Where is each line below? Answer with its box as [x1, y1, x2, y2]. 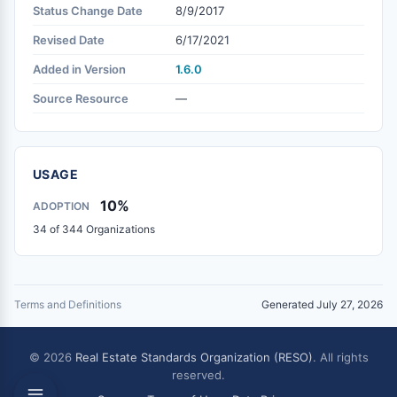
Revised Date [33, 33, 105, 47]
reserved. [172, 368, 225, 382]
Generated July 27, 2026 [261, 298, 383, 311]
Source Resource [33, 91, 128, 105]
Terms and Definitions [14, 298, 121, 311]
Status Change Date [33, 4, 143, 18]
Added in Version [33, 62, 126, 76]
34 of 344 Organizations [33, 222, 155, 236]
